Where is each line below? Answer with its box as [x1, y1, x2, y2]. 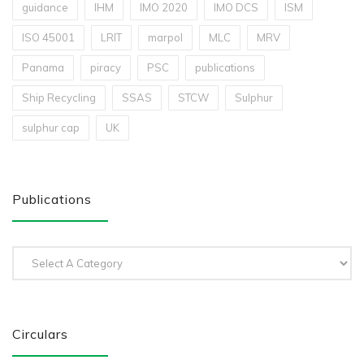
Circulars [12, 326, 68, 342]
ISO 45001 [22, 31, 75, 44]
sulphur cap [22, 121, 80, 134]
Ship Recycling [22, 91, 96, 104]
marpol [148, 31, 183, 44]
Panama [22, 61, 64, 74]
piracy [90, 61, 121, 74]
